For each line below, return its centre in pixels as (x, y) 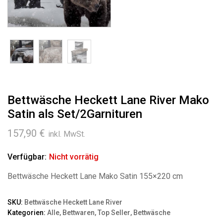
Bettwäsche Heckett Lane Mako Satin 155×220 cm (95, 176)
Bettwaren (79, 212)
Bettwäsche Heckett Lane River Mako (108, 100)
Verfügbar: (27, 157)
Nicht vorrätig (74, 157)
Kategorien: (27, 212)
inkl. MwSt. (67, 134)
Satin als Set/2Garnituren (75, 114)
